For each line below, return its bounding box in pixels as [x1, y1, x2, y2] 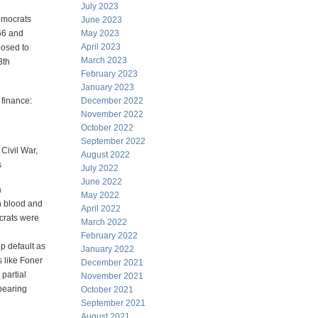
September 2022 [81, 136, 146, 146]
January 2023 [81, 82, 134, 92]
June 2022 [81, 177, 122, 187]
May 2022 [81, 190, 119, 200]
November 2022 [81, 109, 143, 119]
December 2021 [81, 258, 143, 268]
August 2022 [81, 150, 130, 160]
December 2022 [81, 96, 143, 106]
